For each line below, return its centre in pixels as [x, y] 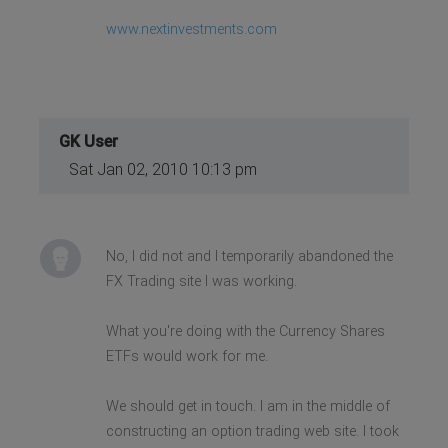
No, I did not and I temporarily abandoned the [249, 256]
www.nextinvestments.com [191, 29]
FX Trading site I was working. [201, 281]
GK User [89, 141]
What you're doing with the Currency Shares [245, 331]
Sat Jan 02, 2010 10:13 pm [163, 169]
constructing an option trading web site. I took [252, 431]
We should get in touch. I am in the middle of [247, 406]
